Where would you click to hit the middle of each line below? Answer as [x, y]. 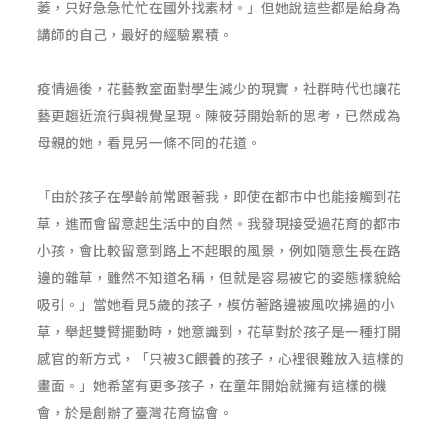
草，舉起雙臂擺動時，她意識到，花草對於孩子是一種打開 [219, 331]
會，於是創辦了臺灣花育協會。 [135, 412]
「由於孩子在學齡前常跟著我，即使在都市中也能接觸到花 [219, 196]
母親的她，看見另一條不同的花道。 [149, 142]
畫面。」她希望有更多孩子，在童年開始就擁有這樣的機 [212, 385]
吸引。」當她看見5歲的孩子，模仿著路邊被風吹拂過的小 [216, 304]
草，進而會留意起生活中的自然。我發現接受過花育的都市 [219, 223]
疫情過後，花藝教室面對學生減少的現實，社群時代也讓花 [219, 88]
